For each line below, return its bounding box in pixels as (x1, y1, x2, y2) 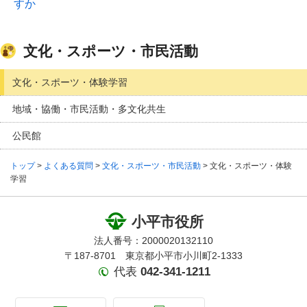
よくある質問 (44, 161, 93, 171)
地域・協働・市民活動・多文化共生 (12, 103, 166, 115)
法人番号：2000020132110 (94, 235, 213, 247)
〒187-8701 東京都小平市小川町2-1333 (64, 250, 243, 262)
